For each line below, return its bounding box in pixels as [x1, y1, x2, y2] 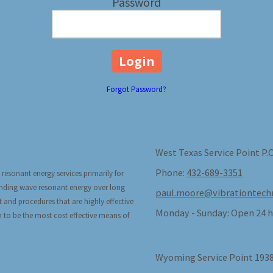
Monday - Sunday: [155, 206, 229, 219]
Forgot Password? [107, 83, 166, 94]
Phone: [155, 166, 186, 179]
